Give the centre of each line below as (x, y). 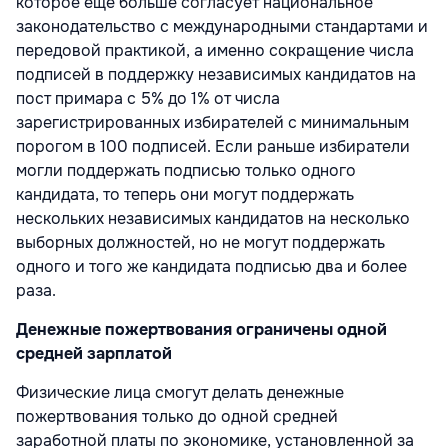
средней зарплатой (94, 354)
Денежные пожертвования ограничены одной (201, 330)
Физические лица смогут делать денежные (180, 393)
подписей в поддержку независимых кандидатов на (216, 75)
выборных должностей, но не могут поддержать (200, 243)
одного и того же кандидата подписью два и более (211, 267)
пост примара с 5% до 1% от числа (148, 99)
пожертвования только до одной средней (177, 417)
